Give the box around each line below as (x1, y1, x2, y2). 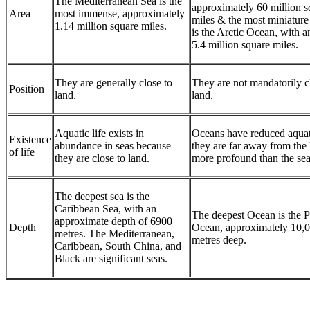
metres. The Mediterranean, (55, 227, 174, 239)
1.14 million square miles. (55, 19, 167, 32)
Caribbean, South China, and (55, 239, 181, 252)
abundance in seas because (55, 139, 171, 152)
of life (9, 145, 35, 158)
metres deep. (192, 233, 246, 246)
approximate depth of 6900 (55, 215, 172, 227)
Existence (9, 133, 51, 145)
